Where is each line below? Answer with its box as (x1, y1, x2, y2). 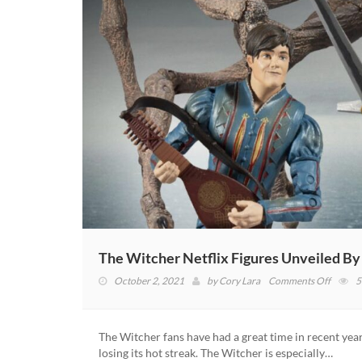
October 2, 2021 (114, 274, 184, 287)
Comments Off (268, 274, 330, 287)
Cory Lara (219, 274, 260, 287)
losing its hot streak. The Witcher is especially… (99, 345, 333, 360)
